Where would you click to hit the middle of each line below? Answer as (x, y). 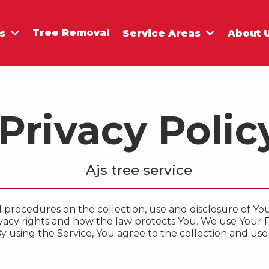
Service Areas (163, 33)
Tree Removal (71, 33)
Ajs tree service (139, 170)
